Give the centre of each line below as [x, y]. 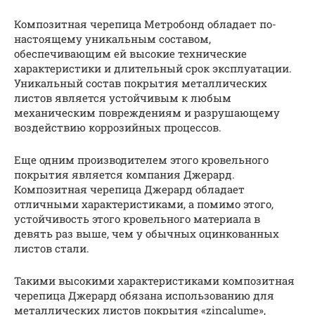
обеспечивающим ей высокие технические [130, 53]
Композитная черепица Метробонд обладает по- [145, 24]
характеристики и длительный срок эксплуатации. [153, 68]
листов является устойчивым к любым [123, 97]
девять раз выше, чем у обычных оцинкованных [147, 233]
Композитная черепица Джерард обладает [129, 189]
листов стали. [52, 248]
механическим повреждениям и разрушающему [147, 112]
